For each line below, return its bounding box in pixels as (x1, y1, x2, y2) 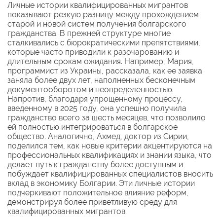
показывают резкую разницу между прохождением (7, 9, 199, 19)
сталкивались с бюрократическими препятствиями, (7, 37, 200, 47)
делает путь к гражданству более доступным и (7, 159, 183, 169)
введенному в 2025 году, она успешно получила (7, 103, 186, 113)
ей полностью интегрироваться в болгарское (7, 122, 178, 132)
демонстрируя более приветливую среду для (7, 197, 177, 207)
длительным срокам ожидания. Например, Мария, (7, 56, 194, 66)
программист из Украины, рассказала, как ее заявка (7, 66, 202, 75)
